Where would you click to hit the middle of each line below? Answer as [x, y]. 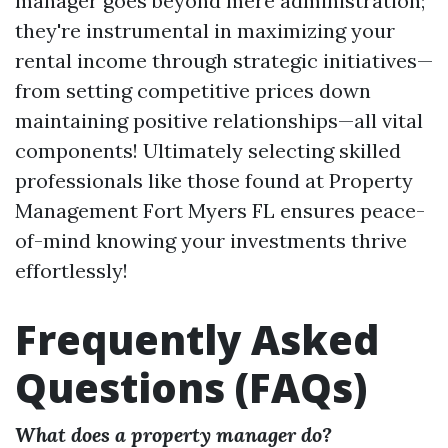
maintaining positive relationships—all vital [219, 120]
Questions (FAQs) [191, 387]
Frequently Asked [197, 339]
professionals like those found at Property [214, 180]
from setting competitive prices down [193, 90]
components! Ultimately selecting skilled [208, 150]
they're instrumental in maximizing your [205, 30]
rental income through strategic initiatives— [224, 60]
